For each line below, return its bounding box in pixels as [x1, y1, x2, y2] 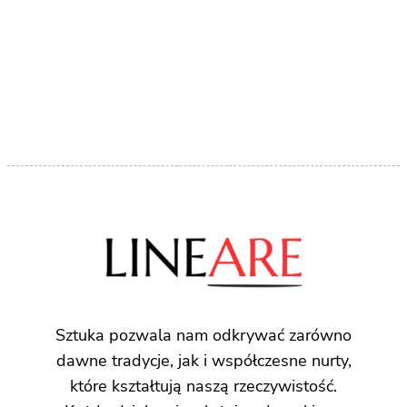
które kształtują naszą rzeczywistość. [70, 375, 337, 398]
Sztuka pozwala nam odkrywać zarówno [55, 324, 352, 347]
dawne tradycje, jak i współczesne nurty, [55, 350, 352, 372]
